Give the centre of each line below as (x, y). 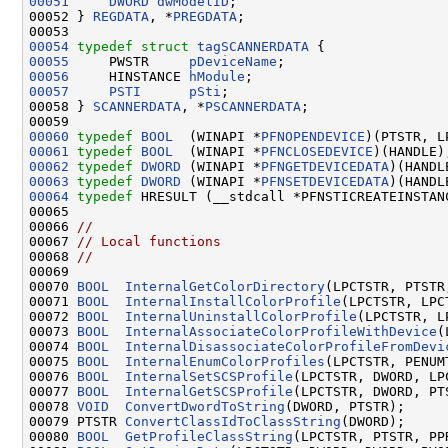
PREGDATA (205, 16)
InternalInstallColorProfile (233, 301)
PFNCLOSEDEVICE (317, 151)
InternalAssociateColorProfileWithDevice (281, 331)
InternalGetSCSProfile (209, 391)
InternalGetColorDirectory (225, 286)
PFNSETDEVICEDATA (325, 181)
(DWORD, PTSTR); (345, 406)
